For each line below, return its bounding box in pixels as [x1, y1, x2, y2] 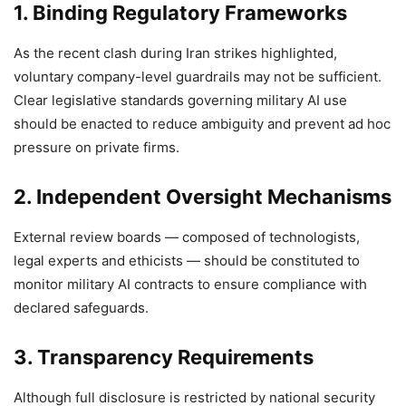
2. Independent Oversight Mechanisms [14, 185, 391, 209]
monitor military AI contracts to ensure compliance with [14, 275, 367, 294]
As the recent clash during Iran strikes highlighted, [14, 44, 337, 63]
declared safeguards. [14, 299, 149, 317]
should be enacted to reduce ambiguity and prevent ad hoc [14, 115, 391, 133]
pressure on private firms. [14, 139, 179, 157]
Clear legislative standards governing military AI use [14, 92, 347, 110]
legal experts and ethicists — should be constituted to [14, 252, 360, 270]
